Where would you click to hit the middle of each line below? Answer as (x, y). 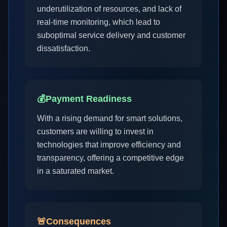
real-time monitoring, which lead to (99, 22)
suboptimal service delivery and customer (111, 35)
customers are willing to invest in (95, 131)
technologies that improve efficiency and (109, 145)
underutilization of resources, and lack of (109, 9)
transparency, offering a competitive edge (110, 158)
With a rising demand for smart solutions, (110, 118)
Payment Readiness (89, 99)
